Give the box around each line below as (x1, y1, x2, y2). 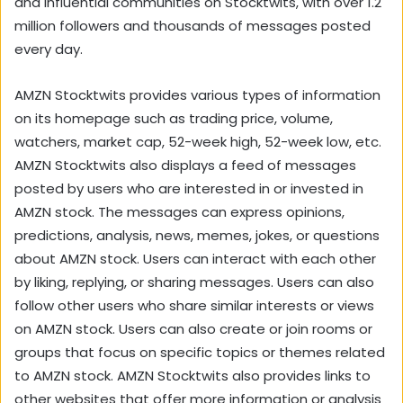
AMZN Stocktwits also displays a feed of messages (14, 155, 356, 175)
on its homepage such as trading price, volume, (14, 108, 333, 128)
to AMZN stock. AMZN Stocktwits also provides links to (14, 365, 371, 385)
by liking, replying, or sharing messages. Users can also (14, 272, 374, 291)
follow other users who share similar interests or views (14, 295, 374, 315)
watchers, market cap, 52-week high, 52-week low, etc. (14, 131, 381, 151)
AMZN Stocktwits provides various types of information (14, 85, 381, 104)
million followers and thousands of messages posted (14, 15, 371, 35)
